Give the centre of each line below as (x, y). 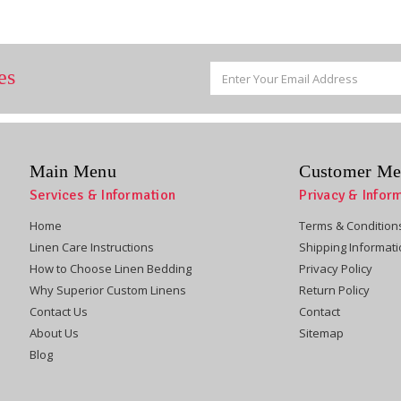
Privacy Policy (336, 268)
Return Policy (335, 290)
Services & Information (102, 195)
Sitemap (322, 333)
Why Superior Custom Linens (107, 290)
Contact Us (58, 311)
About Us (54, 333)
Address (232, 86)
